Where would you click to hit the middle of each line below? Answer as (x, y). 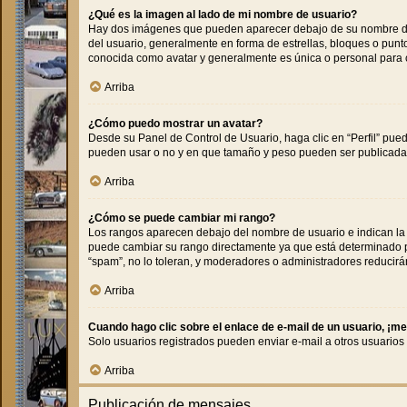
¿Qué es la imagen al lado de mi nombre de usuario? (223, 15)
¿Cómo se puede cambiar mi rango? (182, 218)
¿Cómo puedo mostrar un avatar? (175, 124)
